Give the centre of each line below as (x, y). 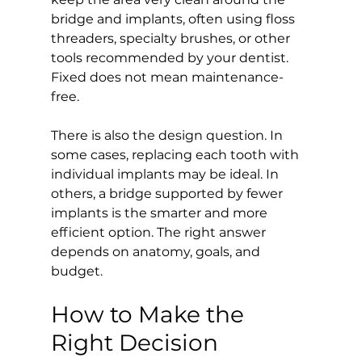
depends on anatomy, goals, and (157, 251)
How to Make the (150, 314)
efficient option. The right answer (160, 232)
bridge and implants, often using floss (174, 19)
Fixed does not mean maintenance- (167, 77)
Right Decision (134, 342)
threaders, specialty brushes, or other (172, 38)
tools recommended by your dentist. (171, 57)
